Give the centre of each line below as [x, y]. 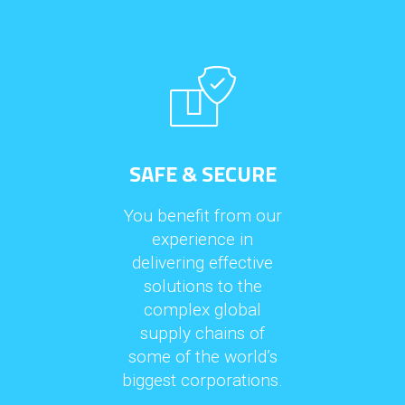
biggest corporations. [202, 381]
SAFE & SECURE [202, 174]
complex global [202, 310]
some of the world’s [202, 357]
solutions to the [202, 287]
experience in [202, 240]
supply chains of [202, 334]
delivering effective [202, 263]
